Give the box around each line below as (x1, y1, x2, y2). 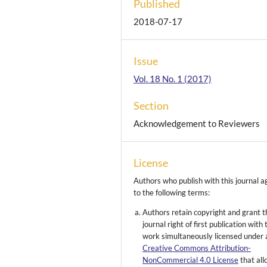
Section (133, 98, 169, 112)
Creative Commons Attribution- (142, 243, 252, 253)
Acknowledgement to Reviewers (133, 117, 260, 129)
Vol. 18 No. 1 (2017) (133, 73, 212, 84)
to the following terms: (133, 188, 210, 198)
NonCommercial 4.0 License (142, 255, 239, 265)
